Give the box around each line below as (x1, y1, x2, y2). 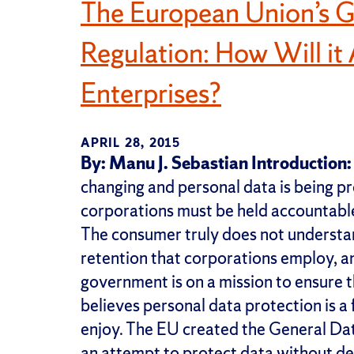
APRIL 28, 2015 (81, 134, 180, 152)
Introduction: (251, 152, 352, 175)
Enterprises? (81, 75, 221, 112)
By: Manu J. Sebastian (81, 152, 248, 175)
